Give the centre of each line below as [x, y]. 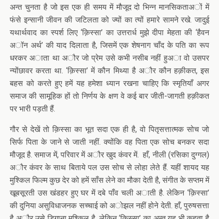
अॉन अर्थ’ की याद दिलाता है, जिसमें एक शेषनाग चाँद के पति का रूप [109, 45]
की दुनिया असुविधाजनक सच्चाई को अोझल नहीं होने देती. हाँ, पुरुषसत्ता [109, 206]
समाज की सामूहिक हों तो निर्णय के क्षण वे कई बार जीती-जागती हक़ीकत [109, 96]
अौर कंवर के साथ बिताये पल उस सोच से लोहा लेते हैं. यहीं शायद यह [109, 167]
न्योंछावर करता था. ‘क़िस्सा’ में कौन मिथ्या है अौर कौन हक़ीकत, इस [109, 71]
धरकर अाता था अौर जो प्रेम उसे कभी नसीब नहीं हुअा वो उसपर [109, 58]
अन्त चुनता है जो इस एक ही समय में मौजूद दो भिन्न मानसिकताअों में [109, 7]
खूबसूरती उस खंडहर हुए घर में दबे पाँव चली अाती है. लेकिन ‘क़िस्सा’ [109, 193]
